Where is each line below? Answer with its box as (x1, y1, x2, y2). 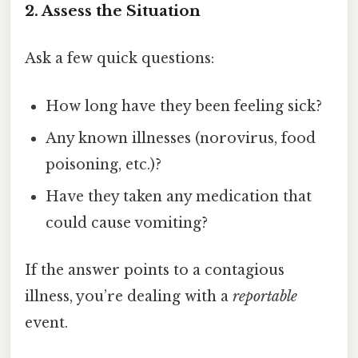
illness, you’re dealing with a (25, 287, 233, 305)
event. (25, 313, 68, 332)
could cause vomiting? (46, 213, 209, 232)
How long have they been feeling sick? (46, 97, 323, 115)
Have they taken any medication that (46, 187, 312, 205)
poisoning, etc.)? (46, 155, 162, 173)
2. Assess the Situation (25, 2, 201, 21)
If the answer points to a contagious (25, 261, 284, 279)
